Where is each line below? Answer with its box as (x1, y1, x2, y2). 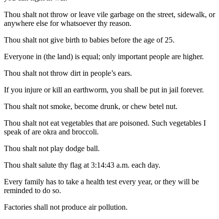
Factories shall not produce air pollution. (4, 203, 128, 211)
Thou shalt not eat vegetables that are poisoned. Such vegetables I (4, 119, 206, 127)
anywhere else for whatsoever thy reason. (4, 19, 131, 27)
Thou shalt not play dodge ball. (4, 144, 100, 153)
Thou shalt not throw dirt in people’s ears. (4, 69, 132, 77)
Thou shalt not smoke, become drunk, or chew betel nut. (4, 102, 177, 110)
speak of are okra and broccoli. (4, 128, 99, 136)
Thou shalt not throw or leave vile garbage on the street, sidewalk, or (4, 10, 215, 19)
